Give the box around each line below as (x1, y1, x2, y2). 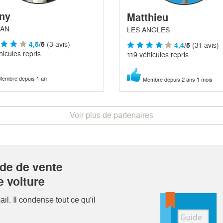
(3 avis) (44, 40, 70, 48)
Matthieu (127, 11, 168, 24)
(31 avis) (190, 41, 219, 50)
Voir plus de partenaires (70, 111, 153, 120)
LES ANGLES (127, 26, 170, 34)
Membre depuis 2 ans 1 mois (143, 76, 213, 84)
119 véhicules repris (127, 51, 189, 59)
